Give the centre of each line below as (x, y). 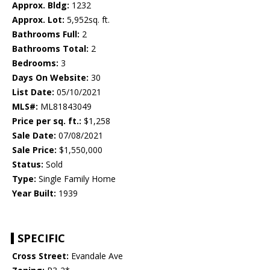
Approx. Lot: (38, 20)
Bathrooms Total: (50, 49)
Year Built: (34, 193)
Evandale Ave (96, 256)
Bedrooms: (35, 63)
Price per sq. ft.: (47, 121)
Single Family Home (76, 179)
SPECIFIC (41, 238)
